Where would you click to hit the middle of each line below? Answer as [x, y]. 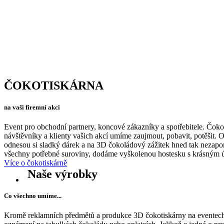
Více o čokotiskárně [35, 162]
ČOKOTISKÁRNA [54, 85]
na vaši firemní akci [32, 107]
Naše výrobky [62, 174]
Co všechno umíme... [33, 196]
